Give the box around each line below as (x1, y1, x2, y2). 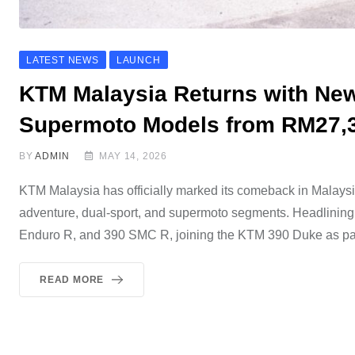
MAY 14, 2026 (99, 150, 168, 162)
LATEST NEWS (26, 54, 99, 66)
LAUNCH (116, 54, 161, 66)
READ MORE (40, 273, 105, 285)
